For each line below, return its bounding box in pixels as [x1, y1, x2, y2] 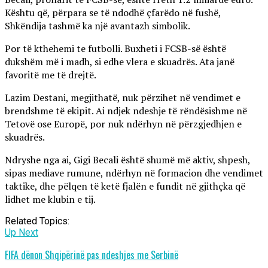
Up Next [5, 226, 38, 238]
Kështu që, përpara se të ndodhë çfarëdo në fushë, [5, 5, 221, 19]
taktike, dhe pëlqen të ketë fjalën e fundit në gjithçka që [5, 179, 245, 193]
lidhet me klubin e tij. [5, 192, 96, 206]
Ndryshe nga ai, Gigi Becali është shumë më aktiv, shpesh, [5, 153, 250, 166]
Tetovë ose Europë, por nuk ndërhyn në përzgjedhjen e [5, 117, 242, 130]
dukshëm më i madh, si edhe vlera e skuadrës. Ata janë [5, 54, 234, 68]
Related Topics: [5, 215, 69, 227]
